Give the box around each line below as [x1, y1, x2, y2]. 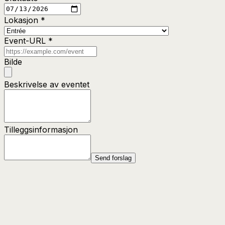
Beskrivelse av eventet [4, 79, 89, 89]
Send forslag [95, 154, 132, 162]
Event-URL [4, 35, 48, 46]
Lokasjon [4, 15, 41, 25]
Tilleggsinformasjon [4, 124, 78, 135]
